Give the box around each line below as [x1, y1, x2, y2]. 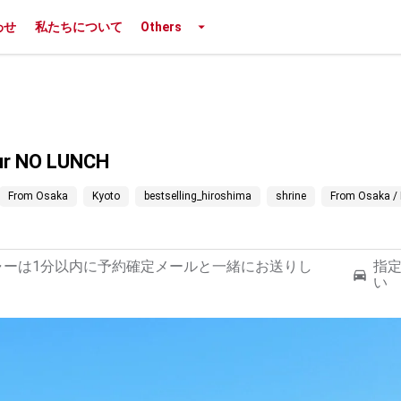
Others [140, 20, 182, 34]
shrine [276, 190, 306, 202]
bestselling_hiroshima [144, 190, 252, 202]
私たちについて [34, 20, 123, 34]
